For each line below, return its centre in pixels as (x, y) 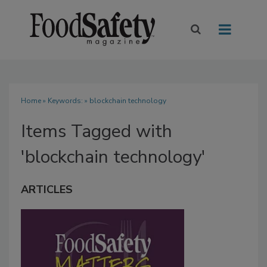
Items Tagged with (97, 132)
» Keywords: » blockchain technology (104, 101)
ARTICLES (47, 190)
